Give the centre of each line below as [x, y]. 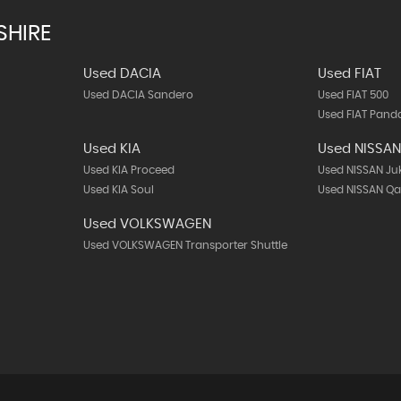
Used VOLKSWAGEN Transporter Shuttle [185, 245]
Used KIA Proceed [128, 170]
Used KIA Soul [118, 190]
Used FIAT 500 [354, 95]
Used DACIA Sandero [138, 95]
